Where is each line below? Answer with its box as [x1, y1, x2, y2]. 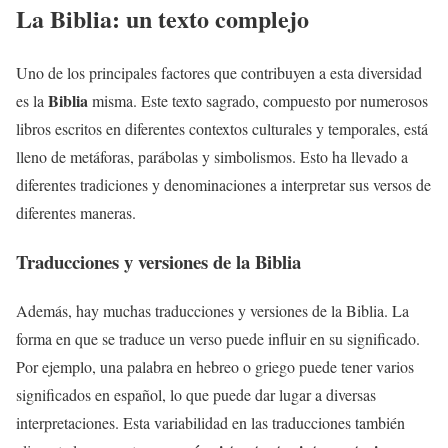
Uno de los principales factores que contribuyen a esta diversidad [16, 62, 422, 84]
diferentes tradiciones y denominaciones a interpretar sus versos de [16, 174, 431, 196]
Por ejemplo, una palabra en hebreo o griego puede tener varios [16, 355, 414, 377]
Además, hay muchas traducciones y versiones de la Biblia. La [16, 299, 409, 321]
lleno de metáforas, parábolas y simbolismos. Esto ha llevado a [16, 146, 408, 168]
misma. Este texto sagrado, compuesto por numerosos [88, 90, 428, 112]
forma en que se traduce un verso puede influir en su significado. [16, 327, 420, 349]
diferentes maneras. [16, 202, 136, 224]
